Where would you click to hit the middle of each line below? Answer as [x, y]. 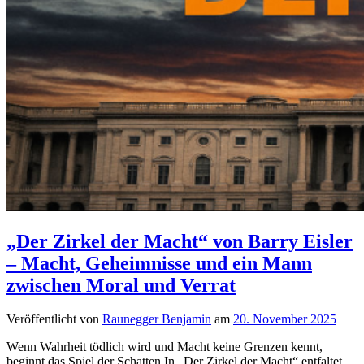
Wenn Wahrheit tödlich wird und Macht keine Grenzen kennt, [165, 347]
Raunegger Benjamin [157, 319]
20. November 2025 [285, 319]
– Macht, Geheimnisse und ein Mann [159, 263]
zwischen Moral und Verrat [121, 285]
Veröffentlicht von [54, 319]
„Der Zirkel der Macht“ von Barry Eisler [180, 241]
